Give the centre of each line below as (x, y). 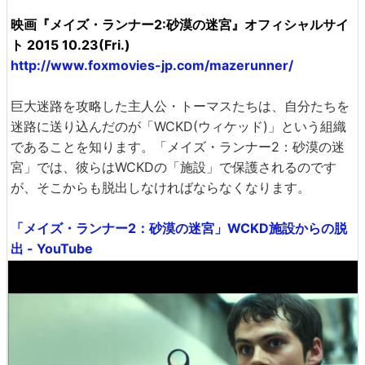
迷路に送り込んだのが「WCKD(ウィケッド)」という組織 (178, 126)
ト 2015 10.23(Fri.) (70, 45)
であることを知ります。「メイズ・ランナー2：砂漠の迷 (178, 147)
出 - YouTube (52, 248)
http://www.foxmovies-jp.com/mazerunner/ (152, 65)
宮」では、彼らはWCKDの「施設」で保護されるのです (174, 167)
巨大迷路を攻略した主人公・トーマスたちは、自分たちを (180, 106)
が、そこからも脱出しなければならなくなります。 (161, 187)
